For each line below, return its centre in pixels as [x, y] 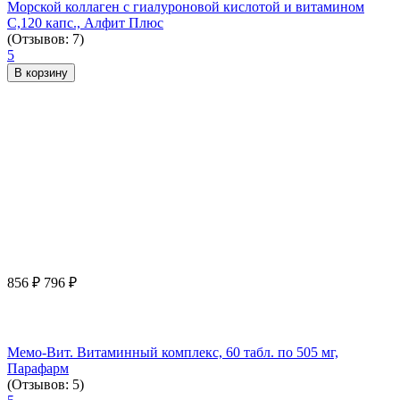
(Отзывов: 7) [46, 38]
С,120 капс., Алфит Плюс [85, 22]
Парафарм [38, 368]
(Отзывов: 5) [46, 384]
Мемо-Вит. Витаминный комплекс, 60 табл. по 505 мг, [173, 352]
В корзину [41, 72]
